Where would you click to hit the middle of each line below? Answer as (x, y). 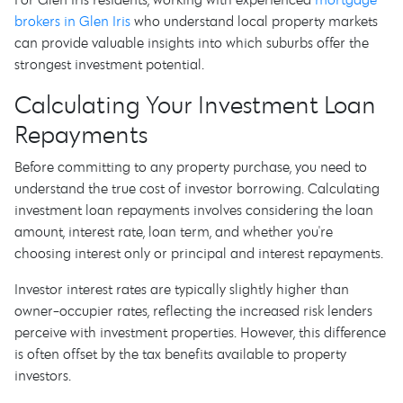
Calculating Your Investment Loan (195, 104)
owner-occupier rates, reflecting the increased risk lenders (193, 310)
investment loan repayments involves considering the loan (194, 210)
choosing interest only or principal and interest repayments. (199, 253)
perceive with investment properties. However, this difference (200, 332)
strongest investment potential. (109, 64)
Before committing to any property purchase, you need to (191, 166)
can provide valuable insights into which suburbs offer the (192, 42)
